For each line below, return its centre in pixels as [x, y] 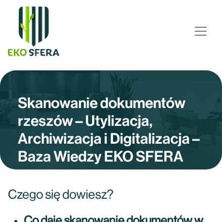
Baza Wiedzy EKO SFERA [101, 157]
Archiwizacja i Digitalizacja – [109, 139]
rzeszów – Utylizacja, [85, 121]
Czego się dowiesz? [61, 195]
